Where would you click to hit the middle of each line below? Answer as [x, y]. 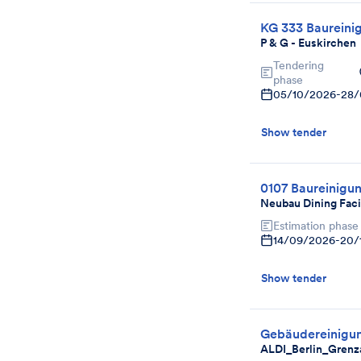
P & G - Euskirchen [308, 43]
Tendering [299, 65]
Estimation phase [316, 226]
